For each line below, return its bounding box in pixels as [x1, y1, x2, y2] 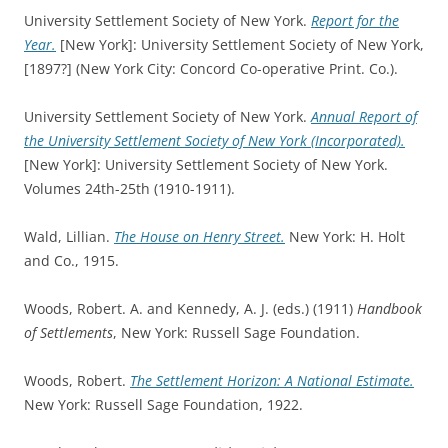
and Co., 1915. [24, 250, 119, 270]
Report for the [311, 10, 399, 30]
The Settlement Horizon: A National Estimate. [130, 370, 414, 390]
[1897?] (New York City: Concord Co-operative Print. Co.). [24, 58, 398, 78]
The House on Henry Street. [114, 226, 285, 246]
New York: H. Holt [285, 226, 405, 246]
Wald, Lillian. [24, 226, 114, 246]
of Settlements [24, 322, 113, 342]
